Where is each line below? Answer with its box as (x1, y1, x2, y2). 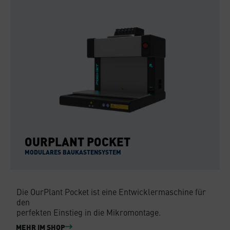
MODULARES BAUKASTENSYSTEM (25, 147, 121, 157)
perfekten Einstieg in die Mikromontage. (16, 206, 161, 218)
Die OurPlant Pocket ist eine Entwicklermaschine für (16, 185, 206, 197)
